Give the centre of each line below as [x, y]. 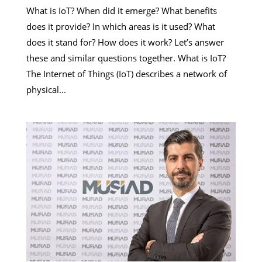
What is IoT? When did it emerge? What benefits [121, 10]
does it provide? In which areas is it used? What [120, 26]
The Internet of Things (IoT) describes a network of [126, 73]
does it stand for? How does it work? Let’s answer [125, 42]
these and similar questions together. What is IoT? [126, 58]
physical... [46, 89]
